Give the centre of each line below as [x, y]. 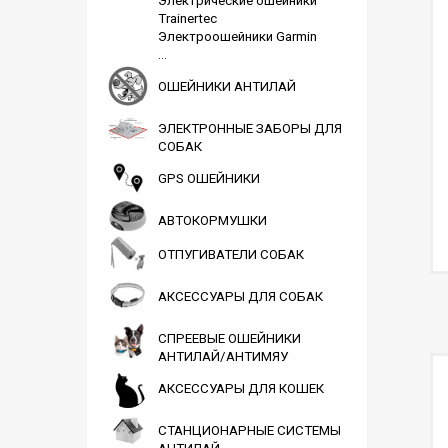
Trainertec [187, 18]
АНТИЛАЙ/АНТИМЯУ [223, 356]
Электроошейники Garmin [237, 36]
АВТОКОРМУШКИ [212, 220]
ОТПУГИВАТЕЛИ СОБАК [231, 254]
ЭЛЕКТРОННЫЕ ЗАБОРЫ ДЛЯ [250, 128]
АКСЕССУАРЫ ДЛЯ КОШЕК [241, 388]
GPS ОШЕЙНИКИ [209, 178]
